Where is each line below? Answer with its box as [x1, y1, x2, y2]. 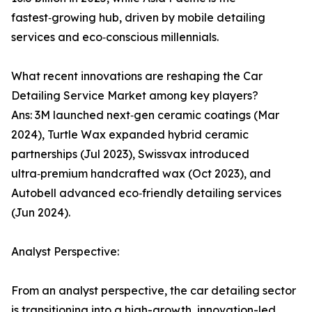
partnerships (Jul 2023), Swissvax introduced [11, 147, 249, 162]
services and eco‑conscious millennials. [11, 30, 219, 45]
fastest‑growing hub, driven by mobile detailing [11, 10, 265, 25]
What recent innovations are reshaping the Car [11, 69, 263, 84]
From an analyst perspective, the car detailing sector [11, 283, 296, 298]
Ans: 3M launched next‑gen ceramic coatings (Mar [11, 108, 279, 123]
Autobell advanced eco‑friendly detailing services [11, 186, 281, 201]
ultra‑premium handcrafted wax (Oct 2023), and [11, 166, 271, 181]
